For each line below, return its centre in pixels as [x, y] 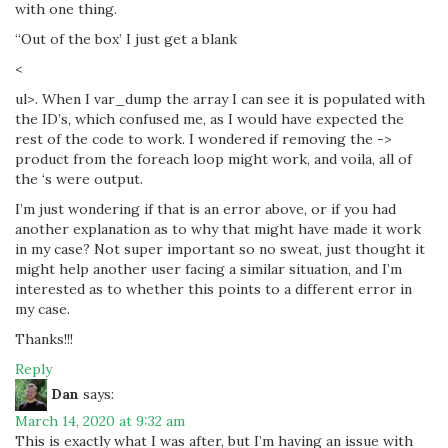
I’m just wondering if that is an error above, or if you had [205, 209]
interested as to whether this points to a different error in [213, 289]
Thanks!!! [44, 339]
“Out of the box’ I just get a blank [126, 39]
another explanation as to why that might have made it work [218, 229]
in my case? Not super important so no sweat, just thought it [220, 249]
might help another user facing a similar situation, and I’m [208, 269]
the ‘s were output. [79, 179]
